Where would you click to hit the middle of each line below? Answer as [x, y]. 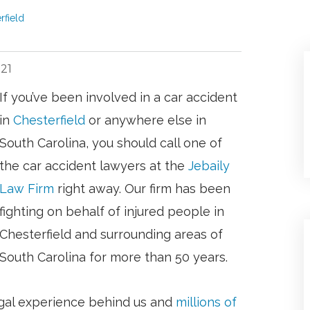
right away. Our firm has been [142, 188]
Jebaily [209, 165]
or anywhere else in [146, 120]
